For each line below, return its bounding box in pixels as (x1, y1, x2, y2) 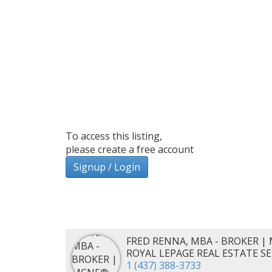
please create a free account (65, 142, 194, 156)
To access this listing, (65, 129, 162, 143)
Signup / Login (73, 160, 140, 174)
